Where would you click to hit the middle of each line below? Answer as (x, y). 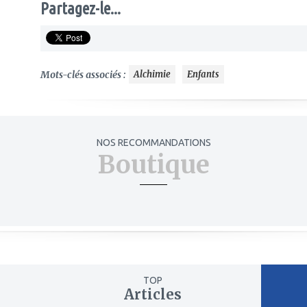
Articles (153, 295)
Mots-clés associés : (83, 74)
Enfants (203, 74)
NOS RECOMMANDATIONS (153, 143)
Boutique (153, 165)
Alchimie (152, 74)
